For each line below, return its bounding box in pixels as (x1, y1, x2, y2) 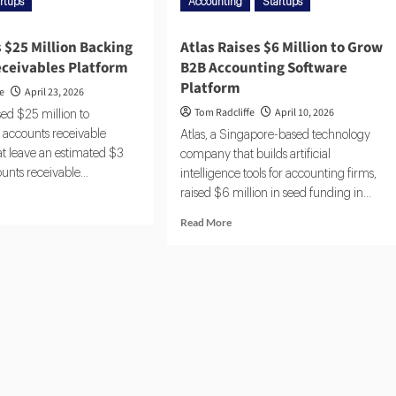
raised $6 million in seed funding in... (179, 187, 371, 201)
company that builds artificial (179, 148, 331, 162)
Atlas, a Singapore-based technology (179, 129, 370, 142)
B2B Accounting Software (179, 57, 347, 80)
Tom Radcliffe (194, 105, 255, 121)
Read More (179, 216, 232, 230)
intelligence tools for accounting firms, (179, 168, 377, 181)
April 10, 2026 (274, 105, 334, 121)
